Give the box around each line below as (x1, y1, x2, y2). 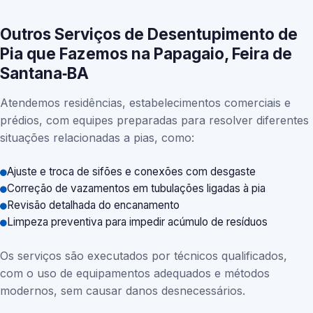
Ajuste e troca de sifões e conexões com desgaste (7, 165, 256, 178)
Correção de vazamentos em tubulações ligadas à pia (7, 182, 265, 195)
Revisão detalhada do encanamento (7, 198, 180, 212)
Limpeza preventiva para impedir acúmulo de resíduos (7, 215, 268, 228)
